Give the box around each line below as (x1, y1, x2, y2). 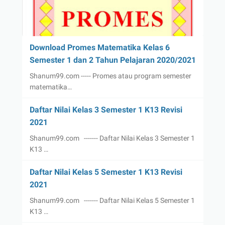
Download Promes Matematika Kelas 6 (29, 42, 170, 52)
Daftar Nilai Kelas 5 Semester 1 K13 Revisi (29, 167, 182, 177)
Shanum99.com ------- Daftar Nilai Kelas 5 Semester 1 (29, 196, 195, 204)
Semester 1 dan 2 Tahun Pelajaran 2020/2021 (29, 55, 196, 65)
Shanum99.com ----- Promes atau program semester (29, 71, 191, 80)
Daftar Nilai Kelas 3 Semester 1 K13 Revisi (29, 104, 182, 115)
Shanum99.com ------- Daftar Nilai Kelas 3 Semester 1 (29, 134, 195, 142)
